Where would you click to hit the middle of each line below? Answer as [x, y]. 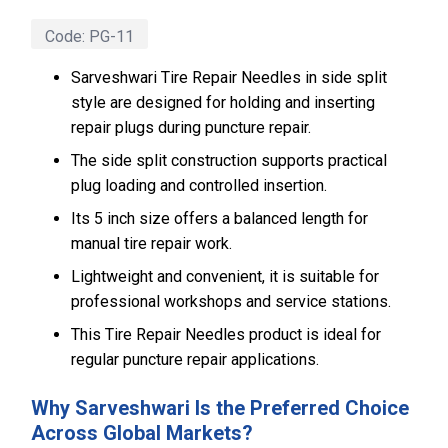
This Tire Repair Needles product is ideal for [226, 334]
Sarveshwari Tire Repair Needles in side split [229, 77]
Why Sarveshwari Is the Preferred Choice [220, 408]
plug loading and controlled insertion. [199, 185]
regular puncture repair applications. [195, 359]
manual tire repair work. [151, 243]
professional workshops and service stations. [231, 301]
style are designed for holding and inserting [223, 102]
